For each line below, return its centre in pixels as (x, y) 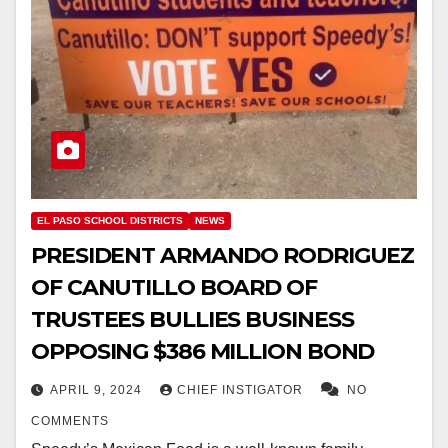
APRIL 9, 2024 (98, 390)
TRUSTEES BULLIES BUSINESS (192, 320)
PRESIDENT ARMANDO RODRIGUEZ (223, 256)
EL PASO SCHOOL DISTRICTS (110, 221)
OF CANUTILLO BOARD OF (174, 288)
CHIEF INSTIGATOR (242, 390)
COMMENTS (70, 421)
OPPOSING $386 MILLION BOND (203, 352)
